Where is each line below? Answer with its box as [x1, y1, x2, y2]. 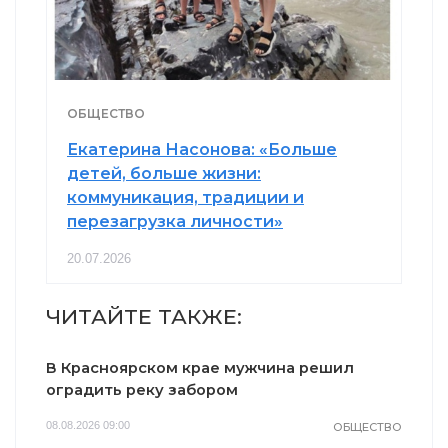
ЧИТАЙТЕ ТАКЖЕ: [46, 303, 242, 329]
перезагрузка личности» [67, 211, 283, 231]
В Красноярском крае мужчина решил [46, 358, 354, 377]
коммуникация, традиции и [67, 187, 304, 207]
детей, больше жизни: [67, 163, 261, 183]
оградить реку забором [46, 380, 238, 399]
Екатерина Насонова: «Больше [67, 139, 337, 159]
